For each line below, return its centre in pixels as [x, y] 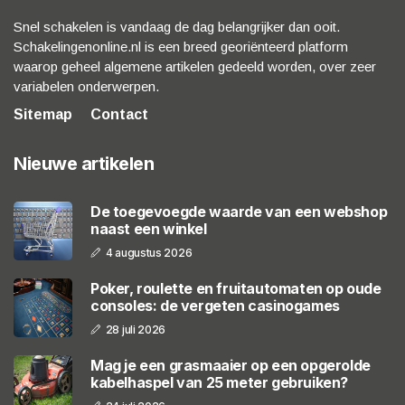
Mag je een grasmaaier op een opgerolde [231, 365]
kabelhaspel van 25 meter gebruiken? [219, 382]
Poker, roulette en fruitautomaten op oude [236, 288]
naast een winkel [149, 228]
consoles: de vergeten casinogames [215, 305]
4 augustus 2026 [149, 252]
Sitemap [43, 115]
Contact [119, 115]
